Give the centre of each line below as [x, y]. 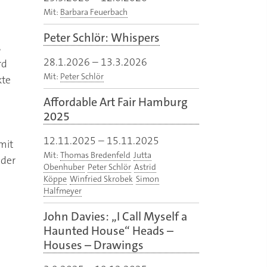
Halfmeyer [63, 191]
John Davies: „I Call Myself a [115, 217]
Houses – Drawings [94, 245]
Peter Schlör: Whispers [102, 38]
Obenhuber [64, 167]
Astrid [145, 167]
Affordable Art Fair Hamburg [116, 102]
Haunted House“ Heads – [108, 231]
